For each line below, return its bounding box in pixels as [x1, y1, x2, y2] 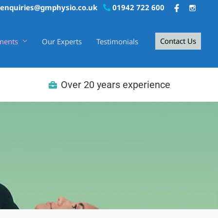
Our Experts [42, 36, 82, 46]
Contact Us [160, 36, 196, 46]
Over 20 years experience [60, 79, 170, 91]
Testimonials [96, 36, 138, 46]
